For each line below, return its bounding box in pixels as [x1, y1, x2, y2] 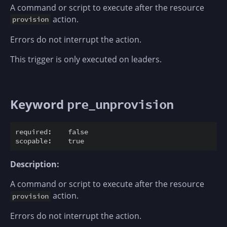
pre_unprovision [67, 96, 173, 112]
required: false [15, 127, 88, 137]
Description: [10, 159, 59, 170]
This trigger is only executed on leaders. [10, 53, 162, 65]
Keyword [10, 95, 67, 112]
